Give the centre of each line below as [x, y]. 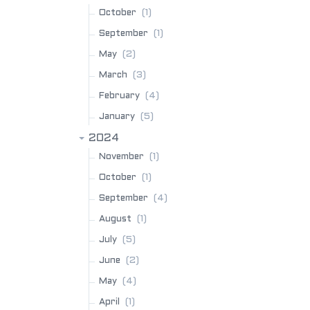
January [117, 117]
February [119, 96]
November [121, 157]
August [115, 219]
